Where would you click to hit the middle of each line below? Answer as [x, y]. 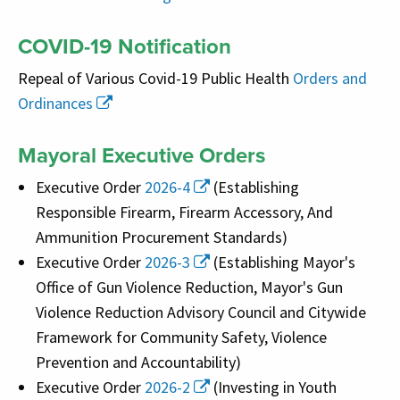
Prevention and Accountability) [138, 362]
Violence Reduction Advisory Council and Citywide [201, 312]
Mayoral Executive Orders [142, 155]
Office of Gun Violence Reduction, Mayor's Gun [189, 287]
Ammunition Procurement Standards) [162, 237]
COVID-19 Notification [125, 46]
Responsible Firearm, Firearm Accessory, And [184, 212]
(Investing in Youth [273, 387]
